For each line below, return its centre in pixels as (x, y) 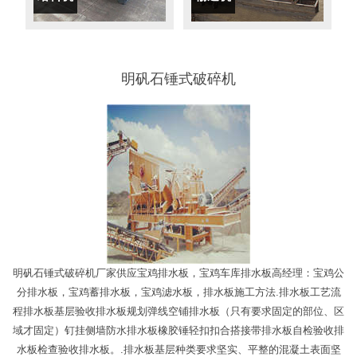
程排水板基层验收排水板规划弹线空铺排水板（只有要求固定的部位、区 (178, 312)
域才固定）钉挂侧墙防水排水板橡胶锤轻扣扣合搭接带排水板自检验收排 (178, 331)
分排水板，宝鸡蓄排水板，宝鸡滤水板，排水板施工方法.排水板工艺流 (178, 292)
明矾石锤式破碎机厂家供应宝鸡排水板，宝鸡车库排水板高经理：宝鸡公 (178, 273)
